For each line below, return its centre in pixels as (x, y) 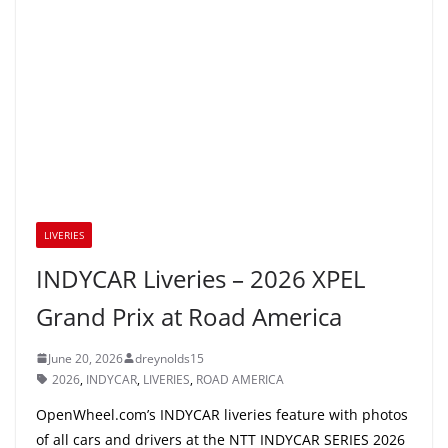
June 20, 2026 (85, 358)
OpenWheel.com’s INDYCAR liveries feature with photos (222, 414)
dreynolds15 (169, 358)
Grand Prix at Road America (189, 316)
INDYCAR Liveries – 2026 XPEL (200, 278)
